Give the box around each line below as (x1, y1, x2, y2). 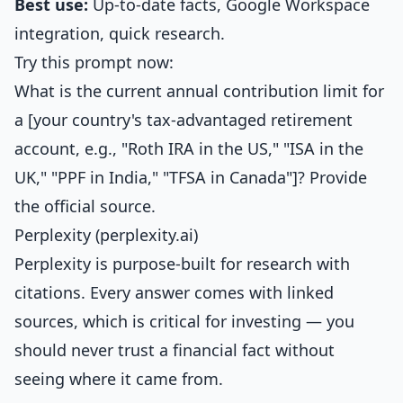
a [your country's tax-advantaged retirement (14, 109, 353, 130)
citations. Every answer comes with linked (14, 282, 334, 303)
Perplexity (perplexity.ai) (14, 224, 198, 246)
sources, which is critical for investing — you (14, 310, 354, 332)
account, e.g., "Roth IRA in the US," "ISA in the (14, 138, 363, 159)
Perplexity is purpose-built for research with (14, 253, 350, 274)
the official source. (14, 195, 156, 217)
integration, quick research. (14, 22, 225, 44)
